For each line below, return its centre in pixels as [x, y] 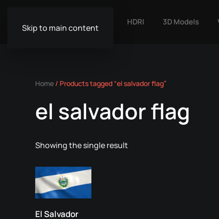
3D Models [181, 22]
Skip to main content [60, 28]
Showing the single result [82, 145]
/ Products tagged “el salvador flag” [110, 83]
